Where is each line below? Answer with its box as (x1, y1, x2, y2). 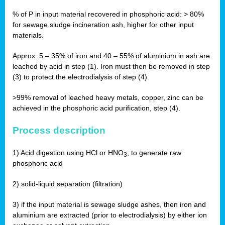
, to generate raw (127, 149, 181, 157)
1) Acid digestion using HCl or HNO (13, 149, 124, 157)
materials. (13, 31, 44, 40)
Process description (13, 125, 105, 136)
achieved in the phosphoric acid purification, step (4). (13, 104, 180, 113)
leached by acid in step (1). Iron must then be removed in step (13, 62, 210, 71)
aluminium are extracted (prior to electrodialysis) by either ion (13, 211, 207, 219)
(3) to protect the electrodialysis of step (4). (13, 73, 149, 81)
